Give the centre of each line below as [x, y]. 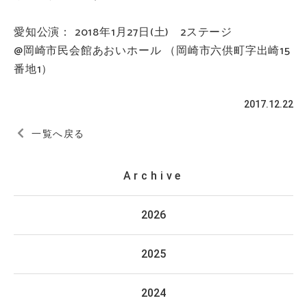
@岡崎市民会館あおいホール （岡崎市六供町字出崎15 [152, 51]
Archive [153, 176]
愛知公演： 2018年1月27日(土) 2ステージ [123, 33]
